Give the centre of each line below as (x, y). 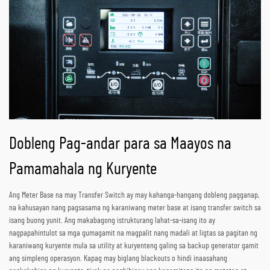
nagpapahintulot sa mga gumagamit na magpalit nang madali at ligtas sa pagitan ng (133, 233)
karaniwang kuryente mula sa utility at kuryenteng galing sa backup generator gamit (134, 246)
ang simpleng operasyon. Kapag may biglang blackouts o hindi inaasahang (118, 258)
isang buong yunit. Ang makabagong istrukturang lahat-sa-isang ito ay (112, 220)
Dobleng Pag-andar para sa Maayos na (120, 144)
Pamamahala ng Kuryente (83, 169)
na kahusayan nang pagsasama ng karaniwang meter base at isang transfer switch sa (135, 208)
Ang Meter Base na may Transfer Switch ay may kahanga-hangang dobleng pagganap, (134, 195)
